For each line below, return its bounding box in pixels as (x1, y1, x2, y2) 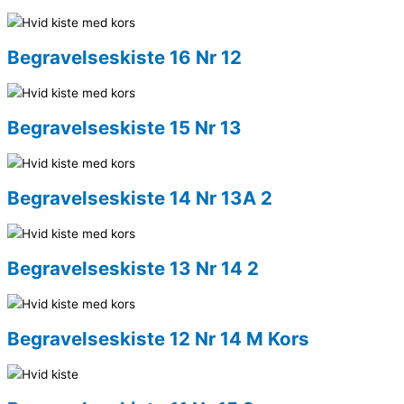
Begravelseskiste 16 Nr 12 (7, 45, 242, 69)
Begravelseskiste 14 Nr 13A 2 (7, 186, 272, 209)
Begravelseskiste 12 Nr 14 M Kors (7, 326, 309, 350)
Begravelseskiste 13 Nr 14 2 (7, 256, 259, 280)
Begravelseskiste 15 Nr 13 (7, 115, 242, 139)
